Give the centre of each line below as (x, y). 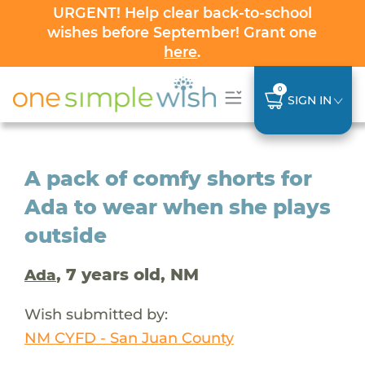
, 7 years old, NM (127, 274)
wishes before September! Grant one (182, 32)
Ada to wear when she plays (177, 207)
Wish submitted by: (96, 314)
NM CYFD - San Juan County (129, 337)
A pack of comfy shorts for (168, 178)
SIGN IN (309, 100)
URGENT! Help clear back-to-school (182, 13)
